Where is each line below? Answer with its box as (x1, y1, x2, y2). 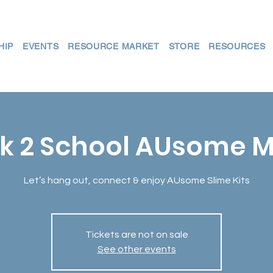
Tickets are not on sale (85, 229, 188, 239)
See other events (97, 244, 176, 254)
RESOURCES (208, 41, 266, 51)
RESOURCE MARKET (68, 41, 160, 51)
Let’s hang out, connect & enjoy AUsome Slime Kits (23, 175, 250, 185)
